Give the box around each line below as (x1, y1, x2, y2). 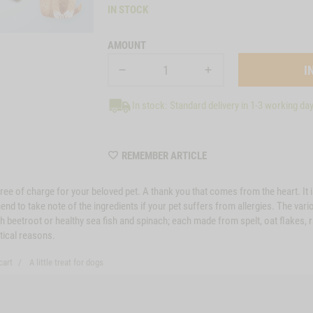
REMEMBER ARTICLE (122, 149, 207, 162)
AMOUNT (108, 39, 146, 52)
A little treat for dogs (27, 256, 103, 268)
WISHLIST (206, 147, 247, 161)
